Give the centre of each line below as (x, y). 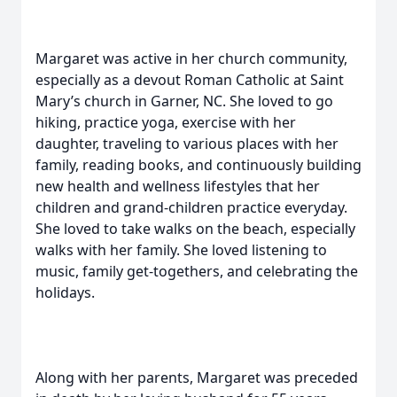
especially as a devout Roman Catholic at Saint (190, 80)
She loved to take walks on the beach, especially (195, 229)
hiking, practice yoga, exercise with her (166, 122)
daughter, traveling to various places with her (187, 144)
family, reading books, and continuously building (198, 165)
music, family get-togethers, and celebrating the (197, 271)
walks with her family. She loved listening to (181, 250)
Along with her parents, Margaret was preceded (197, 378)
